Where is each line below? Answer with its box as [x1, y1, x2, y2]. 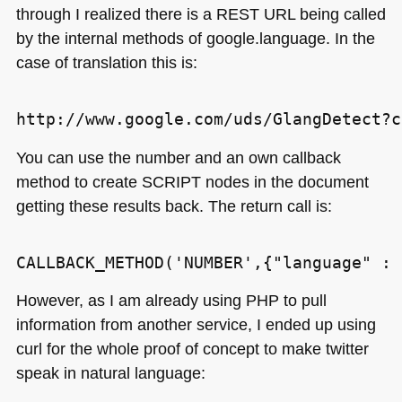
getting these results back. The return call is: [15, 196, 332, 215]
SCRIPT [141, 171, 201, 191]
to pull [278, 291, 327, 310]
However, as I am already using [15, 291, 246, 310]
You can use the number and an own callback [15, 147, 341, 167]
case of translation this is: [15, 52, 197, 72]
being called [294, 4, 386, 23]
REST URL [215, 4, 295, 23]
